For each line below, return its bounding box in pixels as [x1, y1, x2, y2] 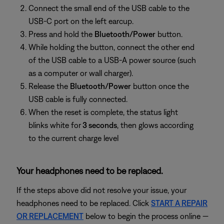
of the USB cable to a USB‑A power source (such [28, 55, 196, 64]
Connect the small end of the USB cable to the [28, 3, 189, 12]
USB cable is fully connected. [28, 94, 127, 103]
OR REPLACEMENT [16, 211, 83, 220]
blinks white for [28, 120, 81, 129]
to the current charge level [28, 133, 118, 142]
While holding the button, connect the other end [28, 42, 194, 51]
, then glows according [117, 120, 193, 129]
